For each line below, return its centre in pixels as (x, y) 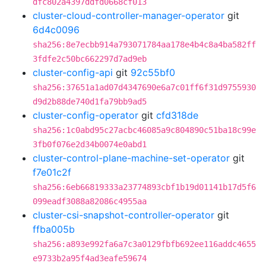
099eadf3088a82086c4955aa (90, 201)
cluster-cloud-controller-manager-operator (129, 15)
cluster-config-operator (85, 115)
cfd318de (177, 115)
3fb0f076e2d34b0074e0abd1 (90, 144)
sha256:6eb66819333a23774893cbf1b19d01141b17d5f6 (144, 187)
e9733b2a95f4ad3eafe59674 (90, 258)
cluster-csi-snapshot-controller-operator (123, 215)
